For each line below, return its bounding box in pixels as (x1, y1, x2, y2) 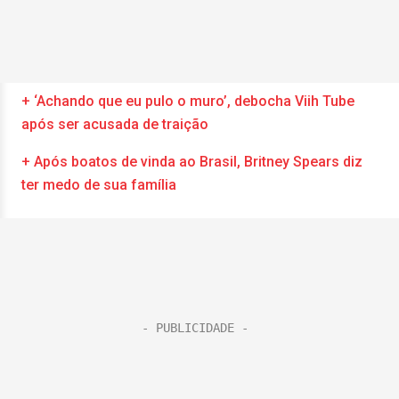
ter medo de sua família (21, 176, 176, 193)
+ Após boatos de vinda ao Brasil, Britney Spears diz (21, 153, 362, 170)
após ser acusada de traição (21, 116, 208, 133)
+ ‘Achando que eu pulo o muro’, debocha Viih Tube (21, 93, 354, 110)
